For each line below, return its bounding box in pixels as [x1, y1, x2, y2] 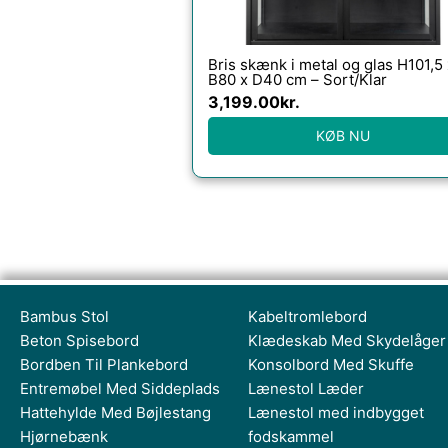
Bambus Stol [20, 307, 109, 326]
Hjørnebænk [20, 427, 108, 446]
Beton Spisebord [20, 331, 139, 350]
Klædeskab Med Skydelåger [248, 331, 446, 350]
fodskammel [248, 427, 334, 446]
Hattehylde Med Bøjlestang [20, 403, 211, 422]
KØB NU [315, 126, 370, 144]
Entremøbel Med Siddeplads [20, 379, 220, 398]
